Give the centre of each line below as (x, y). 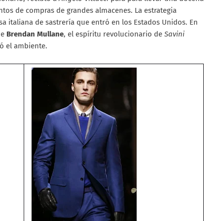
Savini (173, 34)
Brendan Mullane (35, 34)
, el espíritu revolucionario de (113, 34)
